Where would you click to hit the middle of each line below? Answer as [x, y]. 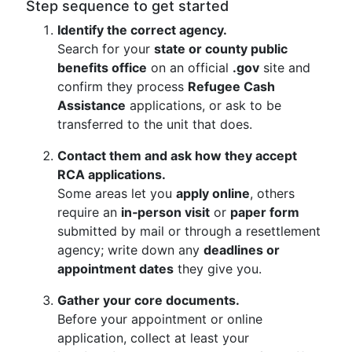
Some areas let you [117, 193]
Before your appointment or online [160, 319]
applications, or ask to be [203, 105]
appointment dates [115, 269]
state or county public [221, 49]
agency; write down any [130, 250]
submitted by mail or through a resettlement [189, 231]
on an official [190, 68]
